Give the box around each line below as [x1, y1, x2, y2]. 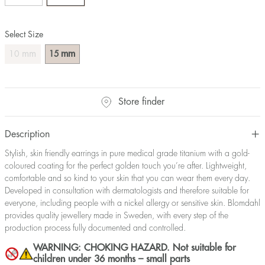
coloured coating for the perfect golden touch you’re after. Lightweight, [5, 161, 247, 170]
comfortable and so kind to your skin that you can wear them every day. [5, 174, 250, 183]
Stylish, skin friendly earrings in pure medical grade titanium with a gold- [5, 149, 250, 158]
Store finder [118, 97, 164, 107]
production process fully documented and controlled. [5, 224, 186, 232]
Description [5, 129, 50, 139]
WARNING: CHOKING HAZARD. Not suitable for [33, 243, 236, 253]
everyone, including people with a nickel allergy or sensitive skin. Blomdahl [5, 199, 260, 208]
